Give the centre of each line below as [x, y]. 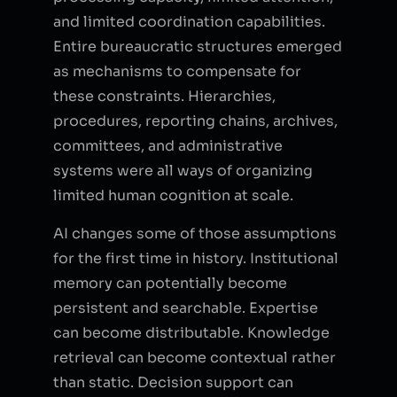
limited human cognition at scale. [173, 195]
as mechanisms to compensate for [177, 71]
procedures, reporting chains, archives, [195, 121]
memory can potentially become [170, 283]
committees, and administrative [168, 145]
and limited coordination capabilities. [189, 21]
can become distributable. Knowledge [191, 332]
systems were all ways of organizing [183, 170]
